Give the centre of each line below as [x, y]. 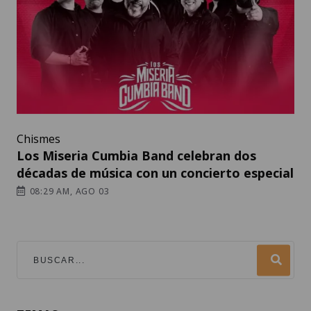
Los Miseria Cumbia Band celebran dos [136, 156]
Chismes [39, 139]
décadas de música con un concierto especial [155, 173]
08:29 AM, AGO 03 [68, 192]
